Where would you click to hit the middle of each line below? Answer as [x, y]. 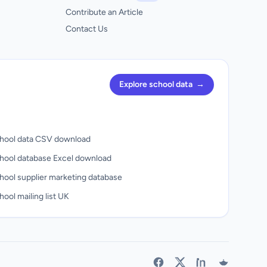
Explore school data [156, 84]
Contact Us [87, 29]
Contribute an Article [104, 12]
